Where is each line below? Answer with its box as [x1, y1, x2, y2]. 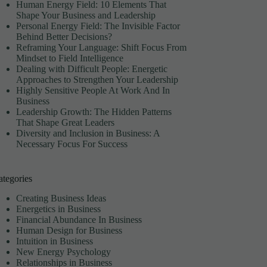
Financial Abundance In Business [16, 215, 142, 225]
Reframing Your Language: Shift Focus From [16, 42, 187, 53]
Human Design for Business [16, 225, 123, 236]
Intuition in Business [16, 236, 94, 247]
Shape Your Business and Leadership [16, 10, 156, 21]
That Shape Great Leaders [16, 117, 115, 128]
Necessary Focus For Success [16, 139, 128, 150]
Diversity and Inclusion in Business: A [16, 128, 160, 139]
